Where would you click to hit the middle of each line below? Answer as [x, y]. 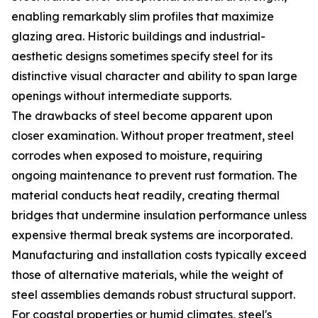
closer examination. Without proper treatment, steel [153, 136]
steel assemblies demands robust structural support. [153, 295]
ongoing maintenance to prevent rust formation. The [154, 175]
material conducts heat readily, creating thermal [146, 195]
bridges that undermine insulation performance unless [159, 215]
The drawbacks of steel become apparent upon [142, 116]
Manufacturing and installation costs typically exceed [159, 255]
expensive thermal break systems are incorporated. [152, 235]
